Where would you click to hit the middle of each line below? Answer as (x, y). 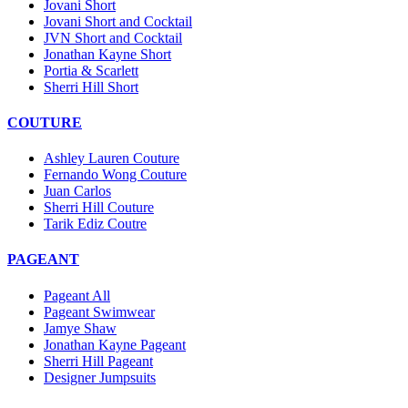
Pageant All (77, 295)
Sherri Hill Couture (99, 208)
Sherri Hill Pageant (98, 361)
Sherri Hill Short (91, 87)
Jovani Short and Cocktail (118, 21)
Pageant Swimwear (99, 311)
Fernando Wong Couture (115, 175)
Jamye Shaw (80, 328)
